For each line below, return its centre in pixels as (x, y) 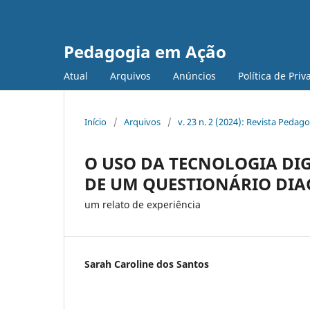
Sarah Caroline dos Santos (147, 264)
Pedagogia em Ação (145, 52)
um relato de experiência (143, 204)
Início (95, 121)
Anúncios (194, 75)
